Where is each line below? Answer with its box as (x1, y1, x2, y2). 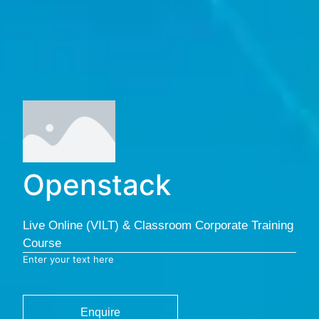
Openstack (23, 167, 171, 202)
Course (23, 236, 61, 250)
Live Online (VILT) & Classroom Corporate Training (23, 218, 293, 232)
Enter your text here (23, 253, 114, 265)
